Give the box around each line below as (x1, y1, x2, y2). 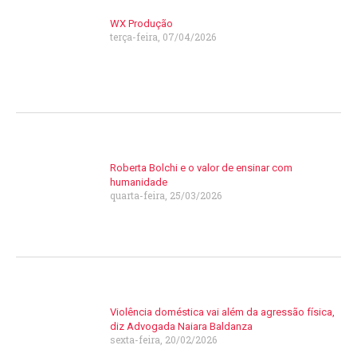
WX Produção (110, 18, 174, 30)
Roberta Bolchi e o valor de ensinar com (110, 162, 293, 175)
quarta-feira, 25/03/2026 (110, 189, 222, 202)
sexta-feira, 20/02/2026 (110, 333, 218, 347)
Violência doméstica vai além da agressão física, (110, 306, 335, 319)
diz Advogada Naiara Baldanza (110, 320, 253, 333)
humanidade (110, 176, 168, 189)
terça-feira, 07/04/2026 (110, 30, 217, 44)
